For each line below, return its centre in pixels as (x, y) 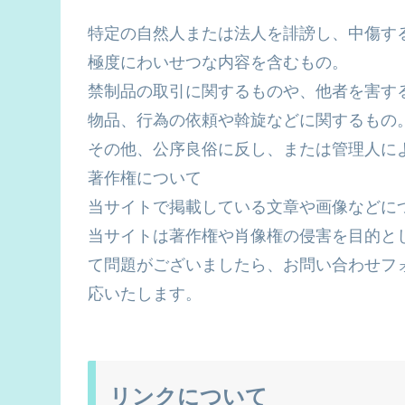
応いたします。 (145, 294)
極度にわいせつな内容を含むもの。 (218, 63)
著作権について (145, 179)
